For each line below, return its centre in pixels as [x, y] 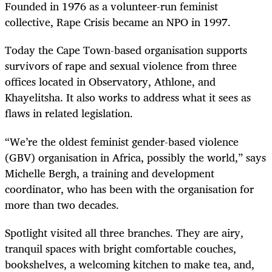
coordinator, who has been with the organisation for [129, 189]
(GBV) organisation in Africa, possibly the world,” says [135, 157]
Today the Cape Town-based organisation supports [126, 50]
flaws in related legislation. [69, 113]
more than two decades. [62, 204]
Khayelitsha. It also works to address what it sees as [128, 97]
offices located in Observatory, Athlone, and [110, 82]
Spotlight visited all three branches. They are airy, [124, 232]
